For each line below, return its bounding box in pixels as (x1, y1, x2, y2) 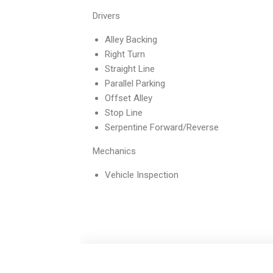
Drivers (93, 10, 120, 21)
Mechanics (93, 146, 136, 157)
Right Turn (105, 49, 145, 60)
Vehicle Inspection (105, 169, 179, 180)
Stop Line (105, 107, 143, 118)
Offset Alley (105, 93, 152, 104)
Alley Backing (105, 34, 157, 45)
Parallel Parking (105, 78, 165, 89)
